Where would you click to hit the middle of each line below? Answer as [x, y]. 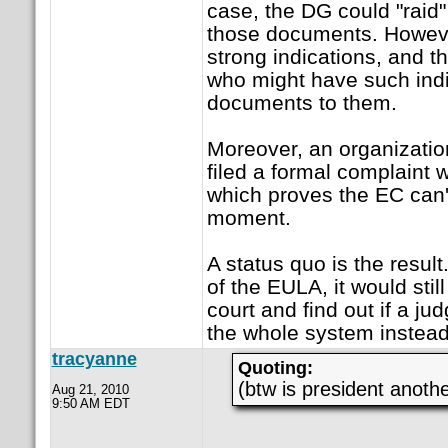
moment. [248, 218]
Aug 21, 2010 [90, 390]
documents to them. [301, 103]
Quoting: [275, 368]
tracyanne [94, 359]
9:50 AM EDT [90, 404]
